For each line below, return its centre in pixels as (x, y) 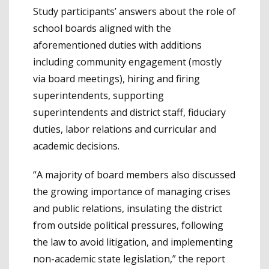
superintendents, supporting (98, 96)
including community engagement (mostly (127, 62)
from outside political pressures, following (128, 225)
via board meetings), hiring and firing (116, 79)
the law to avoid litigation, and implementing (133, 242)
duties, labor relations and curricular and (125, 129)
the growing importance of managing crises (132, 192)
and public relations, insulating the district (128, 209)
